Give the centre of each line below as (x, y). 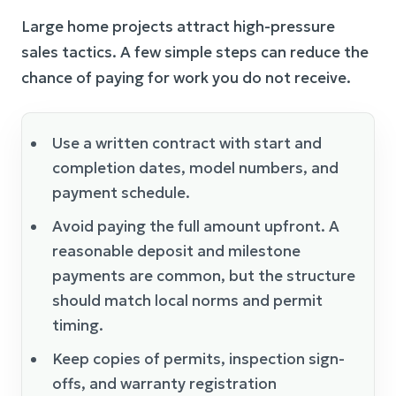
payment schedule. (121, 193)
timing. (78, 325)
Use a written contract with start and (187, 143)
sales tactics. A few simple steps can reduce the (195, 52)
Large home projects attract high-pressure (178, 27)
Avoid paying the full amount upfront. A (196, 226)
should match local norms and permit (187, 301)
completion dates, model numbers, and (195, 168)
